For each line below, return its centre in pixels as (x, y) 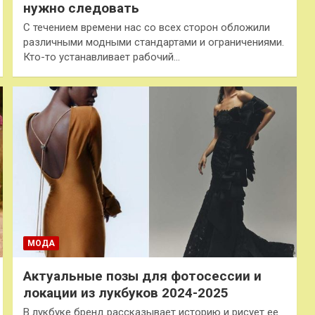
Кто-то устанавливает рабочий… (101, 57)
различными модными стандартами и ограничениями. (153, 43)
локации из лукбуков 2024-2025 (126, 293)
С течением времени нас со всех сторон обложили (146, 28)
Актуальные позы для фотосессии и (142, 276)
